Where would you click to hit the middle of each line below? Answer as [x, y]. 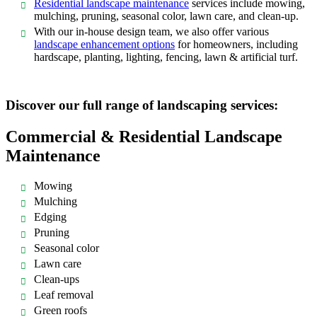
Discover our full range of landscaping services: [142, 105]
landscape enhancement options [104, 45]
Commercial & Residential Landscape [144, 137]
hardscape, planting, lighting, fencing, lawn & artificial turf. [166, 57]
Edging [50, 217]
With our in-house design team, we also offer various [151, 32]
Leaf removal [64, 295]
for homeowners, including [236, 45]
